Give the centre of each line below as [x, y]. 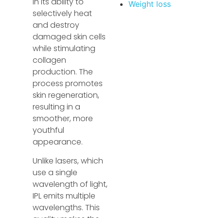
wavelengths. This [66, 207]
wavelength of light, [70, 184]
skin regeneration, [66, 95]
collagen [50, 60]
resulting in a [57, 107]
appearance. [58, 142]
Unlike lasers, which [68, 161]
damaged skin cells [69, 37]
